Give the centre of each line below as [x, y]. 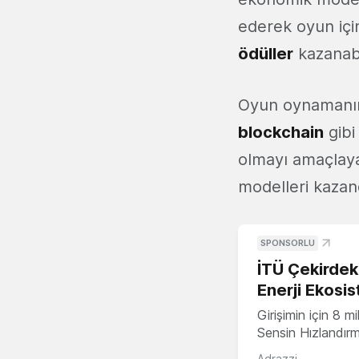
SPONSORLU [288, 243]
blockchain [281, 133]
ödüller [266, 54]
